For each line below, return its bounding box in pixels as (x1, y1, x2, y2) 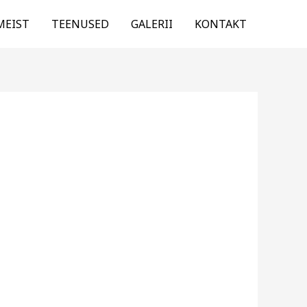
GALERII (131, 16, 173, 32)
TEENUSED (51, 16, 109, 32)
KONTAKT (195, 16, 247, 32)
